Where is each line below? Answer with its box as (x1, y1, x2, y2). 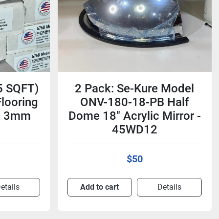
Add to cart (80, 182, 119, 192)
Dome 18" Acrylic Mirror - (68, 109, 201, 123)
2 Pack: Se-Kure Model (75, 82, 195, 95)
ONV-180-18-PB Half (80, 95, 189, 109)
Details (157, 182, 182, 192)
